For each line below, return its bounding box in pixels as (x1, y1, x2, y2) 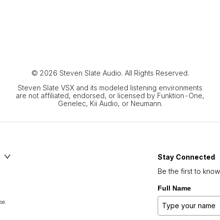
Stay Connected (158, 153, 215, 161)
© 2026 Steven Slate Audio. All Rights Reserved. (31, 69, 189, 77)
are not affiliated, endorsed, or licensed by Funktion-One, (16, 91, 204, 100)
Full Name (158, 184, 191, 192)
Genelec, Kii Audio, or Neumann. (57, 99, 163, 108)
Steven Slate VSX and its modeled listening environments (18, 83, 202, 92)
